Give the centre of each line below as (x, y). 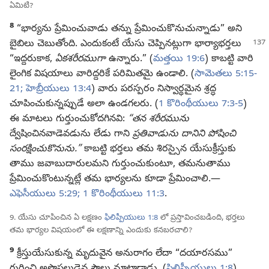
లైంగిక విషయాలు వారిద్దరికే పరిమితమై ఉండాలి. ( (102, 75)
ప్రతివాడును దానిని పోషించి (184, 135)
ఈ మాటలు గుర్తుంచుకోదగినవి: (69, 120)
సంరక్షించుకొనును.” (45, 150)
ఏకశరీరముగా (80, 60)
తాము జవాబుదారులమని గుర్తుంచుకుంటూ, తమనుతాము (120, 165)
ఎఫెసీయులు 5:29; (45, 195)
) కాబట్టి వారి (229, 60)
